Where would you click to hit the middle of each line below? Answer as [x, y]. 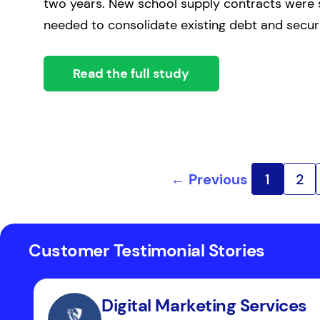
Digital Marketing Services [204, 305]
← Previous [209, 179]
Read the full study [131, 74]
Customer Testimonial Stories [147, 250]
